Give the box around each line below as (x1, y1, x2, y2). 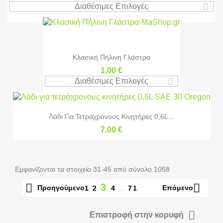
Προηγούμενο (37, 183, 85, 192)
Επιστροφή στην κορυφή (90, 210, 186, 219)
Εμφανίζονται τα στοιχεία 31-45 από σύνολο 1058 (15, 165, 170, 173)
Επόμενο (162, 183, 193, 192)
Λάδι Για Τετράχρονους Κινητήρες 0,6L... (49, 112, 174, 120)
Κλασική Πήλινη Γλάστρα (73, 53, 150, 62)
